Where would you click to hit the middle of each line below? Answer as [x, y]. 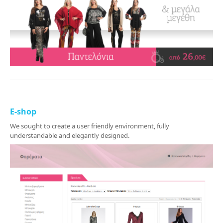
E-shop [23, 112]
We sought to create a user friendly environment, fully [90, 126]
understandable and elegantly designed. [70, 136]
